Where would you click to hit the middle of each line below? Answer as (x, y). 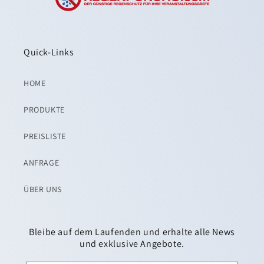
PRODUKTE (44, 110)
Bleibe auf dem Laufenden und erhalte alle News (132, 232)
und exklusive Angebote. (132, 244)
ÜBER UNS (43, 189)
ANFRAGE (42, 163)
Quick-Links (49, 52)
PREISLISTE (45, 136)
